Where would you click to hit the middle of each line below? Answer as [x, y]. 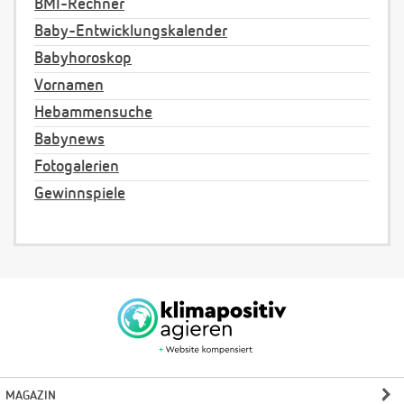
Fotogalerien [77, 167]
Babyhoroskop [83, 59]
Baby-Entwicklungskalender [131, 32]
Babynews [69, 140]
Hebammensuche [93, 113]
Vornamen [69, 86]
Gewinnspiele [80, 194]
